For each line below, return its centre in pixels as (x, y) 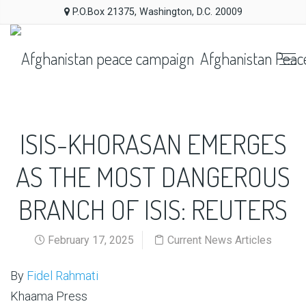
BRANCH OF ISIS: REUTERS (153, 209)
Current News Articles (220, 240)
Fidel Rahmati (62, 276)
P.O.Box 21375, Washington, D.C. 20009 (156, 12)
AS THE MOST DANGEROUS (153, 176)
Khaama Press (49, 296)
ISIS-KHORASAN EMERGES (153, 143)
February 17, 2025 (89, 240)
